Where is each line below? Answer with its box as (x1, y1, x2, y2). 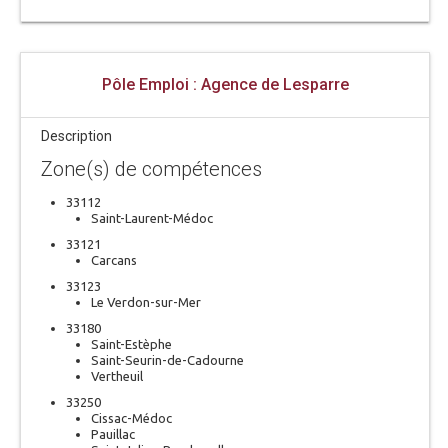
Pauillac (91, 427, 135, 441)
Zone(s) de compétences (41, 157, 262, 181)
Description (41, 128, 112, 144)
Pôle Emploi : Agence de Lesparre (101, 75, 349, 94)
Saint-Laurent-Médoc (91, 211, 213, 225)
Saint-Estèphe (91, 337, 172, 351)
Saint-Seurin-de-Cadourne (91, 353, 244, 367)
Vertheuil (91, 369, 143, 383)
